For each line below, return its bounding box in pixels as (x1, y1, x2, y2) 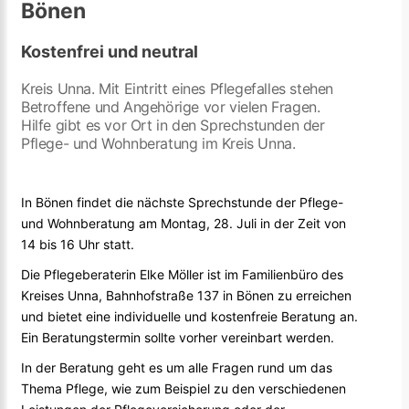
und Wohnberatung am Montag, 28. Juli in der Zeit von (21, 215, 346, 232)
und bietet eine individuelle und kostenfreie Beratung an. (21, 309, 358, 325)
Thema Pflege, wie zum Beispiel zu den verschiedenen (21, 381, 346, 397)
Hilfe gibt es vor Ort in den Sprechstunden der (21, 116, 325, 135)
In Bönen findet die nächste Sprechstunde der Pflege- (21, 194, 343, 211)
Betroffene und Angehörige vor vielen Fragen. (21, 98, 320, 117)
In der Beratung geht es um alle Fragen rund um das (21, 360, 332, 376)
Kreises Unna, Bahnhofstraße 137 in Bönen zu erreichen (21, 288, 351, 304)
